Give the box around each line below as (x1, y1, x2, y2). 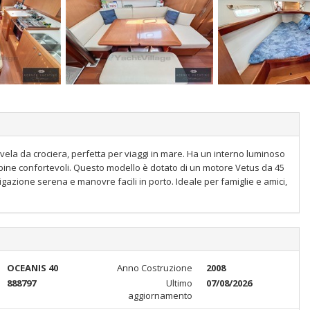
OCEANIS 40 (6, 262, 58, 274)
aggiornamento (127, 289, 192, 302)
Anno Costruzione (116, 262, 192, 274)
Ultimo (165, 277, 192, 289)
